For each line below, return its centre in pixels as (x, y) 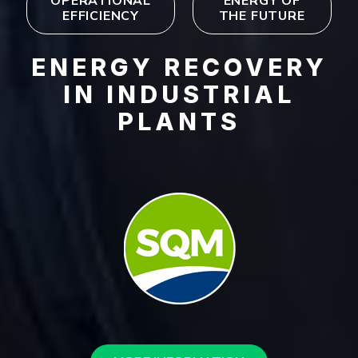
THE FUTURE (262, 16)
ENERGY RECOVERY (179, 67)
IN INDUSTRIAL (179, 94)
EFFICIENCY (101, 16)
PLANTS (179, 121)
